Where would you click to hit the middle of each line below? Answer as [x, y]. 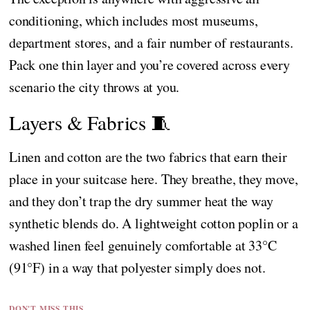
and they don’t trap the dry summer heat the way [141, 201]
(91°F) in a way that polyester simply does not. [137, 267]
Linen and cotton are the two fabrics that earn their [148, 156]
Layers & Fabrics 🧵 [90, 122]
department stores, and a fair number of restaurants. [151, 42]
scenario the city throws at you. [94, 86]
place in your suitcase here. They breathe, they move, [154, 179]
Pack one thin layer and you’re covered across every [149, 64]
